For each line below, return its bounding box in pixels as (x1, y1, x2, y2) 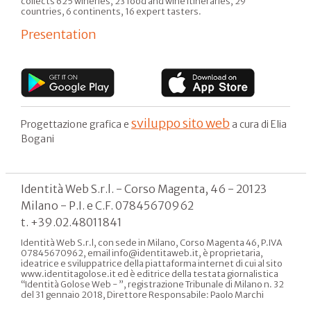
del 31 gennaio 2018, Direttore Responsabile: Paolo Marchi (21, 289, 264, 300)
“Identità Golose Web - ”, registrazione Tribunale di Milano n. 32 (21, 278, 284, 289)
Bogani (21, 132, 54, 145)
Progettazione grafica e (21, 117, 131, 131)
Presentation (21, 26, 96, 43)
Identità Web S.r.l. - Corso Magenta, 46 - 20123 (21, 181, 267, 196)
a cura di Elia (230, 117, 287, 131)
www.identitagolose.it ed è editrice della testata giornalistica (21, 268, 278, 279)
